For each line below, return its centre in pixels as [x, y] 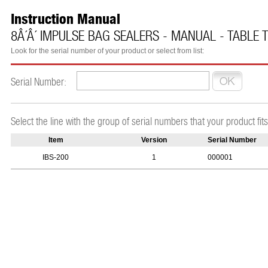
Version [154, 140]
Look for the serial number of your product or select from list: [107, 51]
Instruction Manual [66, 19]
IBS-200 [56, 157]
